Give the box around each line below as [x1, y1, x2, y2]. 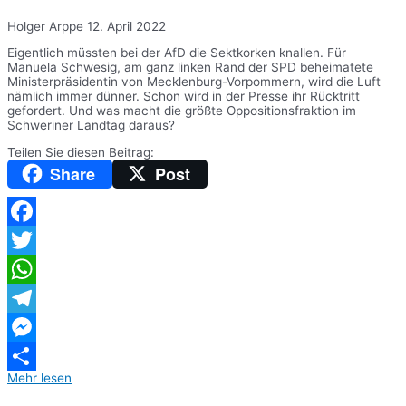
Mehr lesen [7, 371, 72, 386]
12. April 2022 [87, 18, 166, 34]
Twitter [7, 262, 48, 277]
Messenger [7, 349, 72, 364]
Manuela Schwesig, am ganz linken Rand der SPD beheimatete [7, 60, 373, 75]
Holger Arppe [7, 18, 87, 34]
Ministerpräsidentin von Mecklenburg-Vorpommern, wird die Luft [7, 74, 381, 90]
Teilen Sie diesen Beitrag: [7, 144, 154, 159]
